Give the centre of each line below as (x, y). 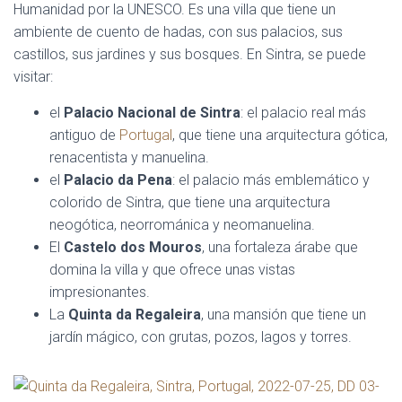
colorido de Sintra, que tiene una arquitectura (190, 202)
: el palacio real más (303, 112)
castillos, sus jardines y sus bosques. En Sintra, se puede (190, 54)
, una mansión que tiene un (284, 314)
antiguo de (84, 135)
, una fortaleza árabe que (280, 247)
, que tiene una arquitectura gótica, (280, 135)
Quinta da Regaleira (135, 314)
